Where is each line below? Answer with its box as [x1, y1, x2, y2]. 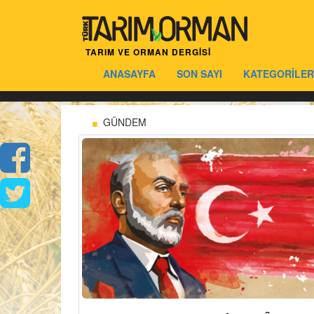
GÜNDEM [97, 115, 146, 129]
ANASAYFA [103, 67, 156, 81]
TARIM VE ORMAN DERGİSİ [86, 46, 211, 59]
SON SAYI [177, 67, 222, 81]
